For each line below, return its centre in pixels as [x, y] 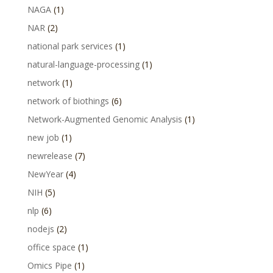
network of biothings [68, 101]
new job [43, 137]
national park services [70, 46]
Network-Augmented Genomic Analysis [105, 119]
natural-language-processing [83, 64]
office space [51, 247]
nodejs [41, 229]
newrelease [50, 156]
